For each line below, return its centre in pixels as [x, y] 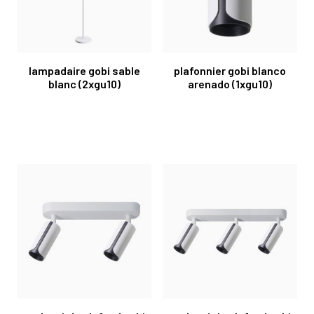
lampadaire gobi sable [84, 70]
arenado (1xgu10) [230, 83]
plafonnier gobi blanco [230, 70]
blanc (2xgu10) [84, 83]
